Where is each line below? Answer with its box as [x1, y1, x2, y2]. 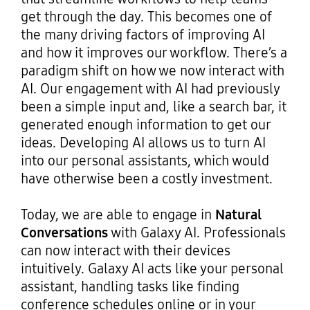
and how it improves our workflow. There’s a [20, 44, 287, 61]
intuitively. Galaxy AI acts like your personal [20, 259, 284, 277]
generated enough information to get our [20, 116, 271, 133]
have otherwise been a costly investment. [20, 170, 273, 187]
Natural [215, 206, 262, 223]
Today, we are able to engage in [20, 206, 215, 223]
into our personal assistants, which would [20, 152, 269, 169]
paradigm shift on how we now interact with [20, 62, 284, 79]
